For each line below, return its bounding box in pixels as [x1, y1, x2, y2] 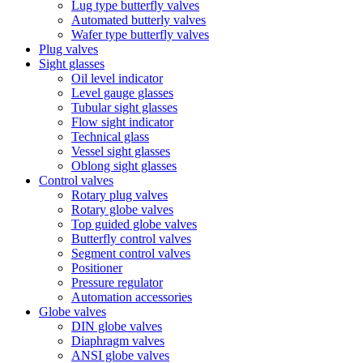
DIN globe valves [71, 319, 162, 333]
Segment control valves [71, 246, 190, 260]
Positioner [71, 261, 122, 275]
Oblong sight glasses [71, 159, 177, 173]
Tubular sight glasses [71, 100, 177, 114]
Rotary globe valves [71, 203, 173, 216]
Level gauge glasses [71, 86, 173, 100]
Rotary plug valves [71, 188, 168, 202]
